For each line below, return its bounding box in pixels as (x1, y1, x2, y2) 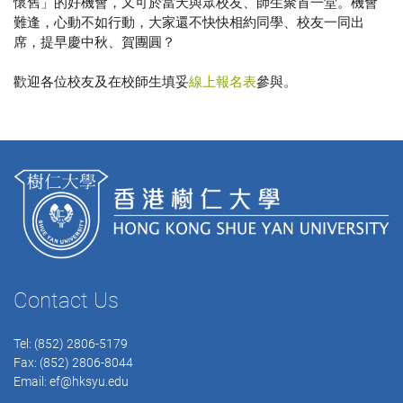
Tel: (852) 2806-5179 (13, 336, 128, 352)
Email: (13, 374, 49, 390)
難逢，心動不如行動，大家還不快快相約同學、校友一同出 (13, 15, 364, 30)
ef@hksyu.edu (49, 374, 129, 390)
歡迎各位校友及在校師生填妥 (13, 75, 189, 89)
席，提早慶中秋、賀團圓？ (13, 35, 175, 49)
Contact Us (13, 288, 119, 314)
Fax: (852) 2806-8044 (13, 355, 133, 371)
